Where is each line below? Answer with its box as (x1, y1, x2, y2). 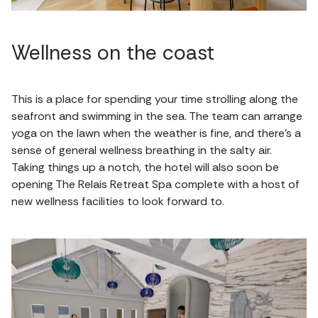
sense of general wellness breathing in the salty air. (11, 143, 272, 158)
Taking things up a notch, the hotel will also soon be (11, 160, 279, 175)
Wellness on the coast (11, 40, 214, 66)
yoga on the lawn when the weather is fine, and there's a (11, 126, 301, 141)
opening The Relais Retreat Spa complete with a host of (11, 177, 300, 192)
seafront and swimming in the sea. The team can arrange (11, 109, 302, 124)
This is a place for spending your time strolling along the (11, 92, 298, 106)
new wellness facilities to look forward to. (11, 194, 224, 209)
